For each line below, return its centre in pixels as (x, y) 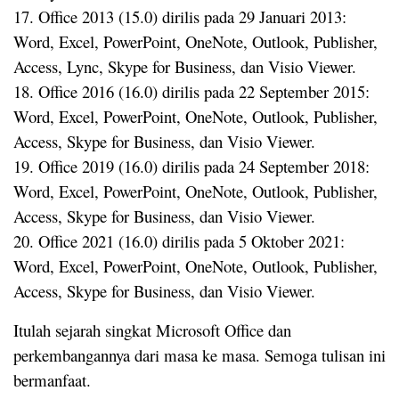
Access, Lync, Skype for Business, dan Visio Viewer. (185, 66)
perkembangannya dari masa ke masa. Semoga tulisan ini (199, 354)
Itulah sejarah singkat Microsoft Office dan (152, 330)
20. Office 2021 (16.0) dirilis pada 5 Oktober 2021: (179, 240)
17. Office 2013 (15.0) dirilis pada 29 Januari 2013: (180, 16)
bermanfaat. (52, 379)
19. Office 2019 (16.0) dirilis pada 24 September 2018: (191, 166)
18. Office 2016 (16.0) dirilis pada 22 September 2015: (191, 91)
